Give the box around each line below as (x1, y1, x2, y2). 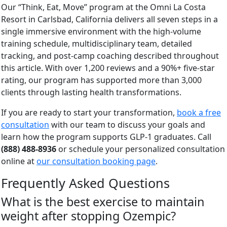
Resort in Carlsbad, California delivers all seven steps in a (1, 13, 218, 25)
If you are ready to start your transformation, (1, 106, 177, 118)
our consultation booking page (36, 155, 156, 167)
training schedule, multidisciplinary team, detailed (1, 37, 192, 49)
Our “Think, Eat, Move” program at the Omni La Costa (1, 1, 206, 13)
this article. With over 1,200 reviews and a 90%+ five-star (1, 62, 215, 73)
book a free (177, 106, 221, 118)
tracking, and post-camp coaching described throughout (1, 50, 219, 61)
